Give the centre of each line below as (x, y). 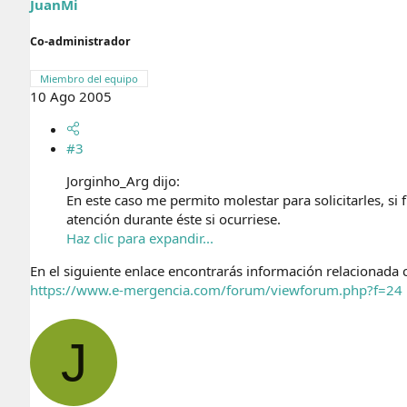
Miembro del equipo (89, 78)
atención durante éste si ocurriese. (174, 218)
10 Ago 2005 (71, 96)
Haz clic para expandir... (140, 238)
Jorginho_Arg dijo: (123, 180)
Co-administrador (80, 41)
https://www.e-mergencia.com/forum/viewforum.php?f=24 (216, 289)
